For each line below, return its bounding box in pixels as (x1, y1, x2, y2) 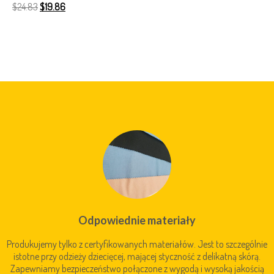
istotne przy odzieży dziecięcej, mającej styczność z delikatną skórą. (13, 250, 261, 263)
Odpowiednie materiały (78, 213, 196, 228)
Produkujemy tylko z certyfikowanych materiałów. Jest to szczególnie (7, 238, 267, 251)
